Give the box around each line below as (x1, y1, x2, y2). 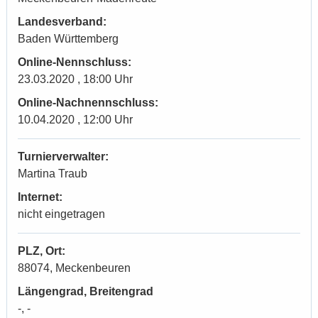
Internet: (18, 191, 62, 203)
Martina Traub (18, 168, 87, 180)
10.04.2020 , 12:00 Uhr (18, 114, 133, 126)
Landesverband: (18, 16, 106, 28)
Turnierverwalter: (18, 150, 109, 163)
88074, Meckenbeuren (18, 262, 131, 274)
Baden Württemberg (18, 33, 119, 45)
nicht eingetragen (18, 208, 105, 220)
